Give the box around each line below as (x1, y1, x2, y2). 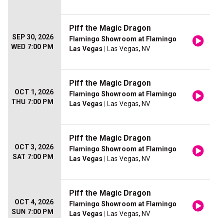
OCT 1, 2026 (15, 88, 54, 96)
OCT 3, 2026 (15, 143, 54, 151)
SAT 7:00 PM (13, 153, 54, 161)
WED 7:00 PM (11, 43, 54, 51)
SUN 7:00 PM (12, 208, 54, 216)
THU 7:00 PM (11, 98, 54, 106)
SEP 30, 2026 (12, 33, 54, 41)
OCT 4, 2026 (15, 198, 54, 206)
